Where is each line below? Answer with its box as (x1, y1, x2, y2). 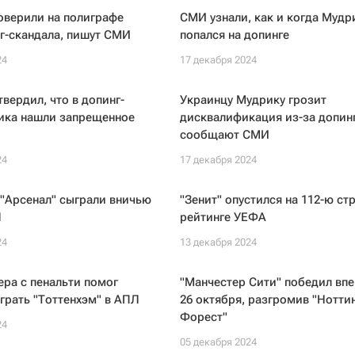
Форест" (179, 310, 227, 324)
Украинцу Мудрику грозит (179, 93, 326, 107)
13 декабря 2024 (179, 236, 257, 248)
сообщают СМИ (179, 128, 269, 142)
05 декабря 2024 (179, 336, 257, 348)
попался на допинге (179, 28, 289, 42)
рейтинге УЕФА (179, 210, 266, 224)
